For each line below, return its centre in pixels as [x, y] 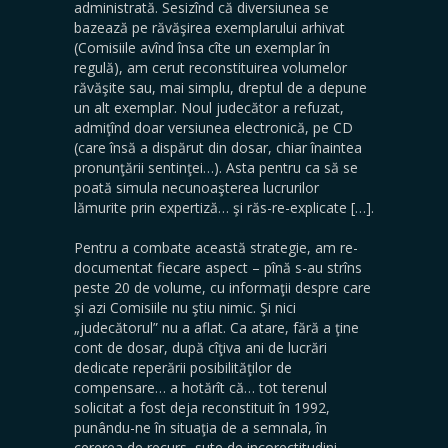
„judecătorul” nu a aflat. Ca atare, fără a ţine [216, 327]
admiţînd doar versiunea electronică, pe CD [213, 127]
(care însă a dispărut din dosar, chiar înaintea [218, 147]
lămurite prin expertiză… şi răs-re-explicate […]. [224, 207]
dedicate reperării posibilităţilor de [183, 367]
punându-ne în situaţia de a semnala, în [200, 427]
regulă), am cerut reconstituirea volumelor [210, 67]
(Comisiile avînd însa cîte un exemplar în [202, 47]
